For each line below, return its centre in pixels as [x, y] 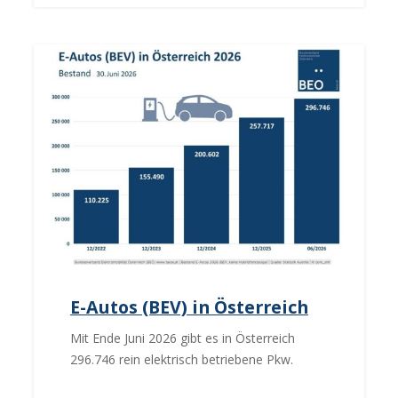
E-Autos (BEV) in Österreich [189, 306]
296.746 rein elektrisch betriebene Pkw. [181, 359]
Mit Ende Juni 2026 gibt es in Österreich [182, 338]
